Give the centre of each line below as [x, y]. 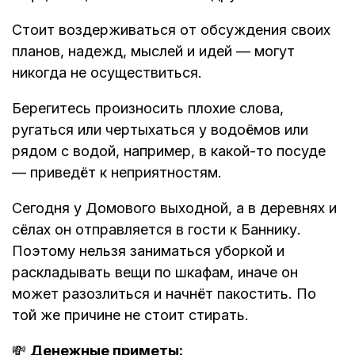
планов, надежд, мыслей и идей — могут [153, 52]
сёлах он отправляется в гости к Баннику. [157, 230]
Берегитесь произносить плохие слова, [148, 109]
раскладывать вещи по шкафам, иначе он [155, 273]
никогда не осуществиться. [107, 73]
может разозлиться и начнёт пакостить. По [164, 294]
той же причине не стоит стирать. [130, 315]
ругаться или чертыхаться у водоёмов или [160, 130]
